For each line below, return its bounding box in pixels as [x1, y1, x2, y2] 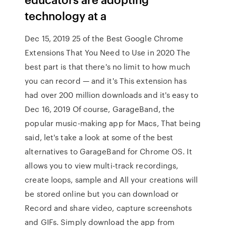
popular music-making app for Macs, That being [25, 118, 201, 129]
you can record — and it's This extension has [25, 75, 187, 86]
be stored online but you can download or [25, 188, 181, 199]
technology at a [25, 8, 109, 23]
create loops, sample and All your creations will [25, 174, 198, 185]
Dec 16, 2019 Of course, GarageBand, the [25, 103, 175, 115]
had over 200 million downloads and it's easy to [25, 89, 201, 100]
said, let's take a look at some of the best [25, 132, 174, 143]
